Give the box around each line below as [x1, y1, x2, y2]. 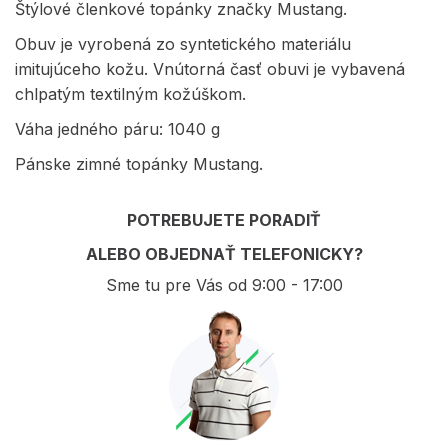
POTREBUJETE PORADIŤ [127, 209, 321, 230]
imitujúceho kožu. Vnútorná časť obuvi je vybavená [15, 58, 405, 79]
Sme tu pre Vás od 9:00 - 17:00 [105, 274, 343, 295]
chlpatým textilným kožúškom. [15, 83, 246, 104]
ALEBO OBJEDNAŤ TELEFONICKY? [85, 243, 363, 264]
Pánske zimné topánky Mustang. [15, 153, 263, 174]
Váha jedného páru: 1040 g [15, 118, 220, 139]
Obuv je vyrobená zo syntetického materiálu [15, 33, 351, 54]
